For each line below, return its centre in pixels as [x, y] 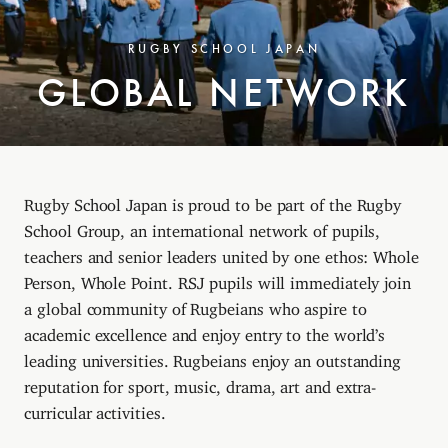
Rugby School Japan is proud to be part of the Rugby [213, 201]
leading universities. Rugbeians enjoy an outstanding [213, 357]
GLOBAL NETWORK [224, 92]
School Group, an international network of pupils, [202, 227]
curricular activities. [95, 409]
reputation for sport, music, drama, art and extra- [200, 383]
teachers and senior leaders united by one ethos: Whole [221, 253]
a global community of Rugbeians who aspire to [195, 305]
